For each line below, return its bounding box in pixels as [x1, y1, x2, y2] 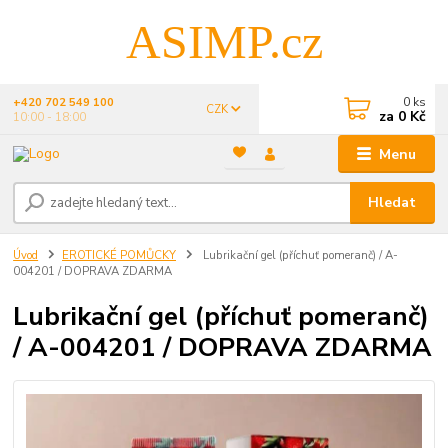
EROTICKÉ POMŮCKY [62, 247, 176, 263]
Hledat [368, 193, 417, 212]
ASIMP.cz [125, 15, 323, 68]
